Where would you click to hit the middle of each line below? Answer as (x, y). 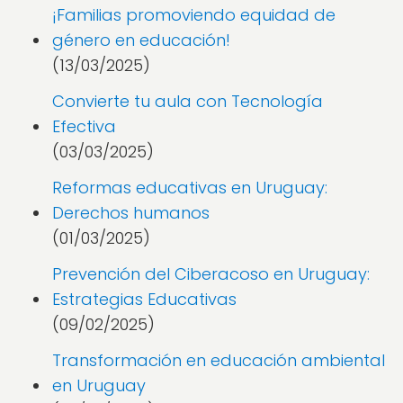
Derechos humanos (131, 213)
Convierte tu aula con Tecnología (188, 101)
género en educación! (141, 40)
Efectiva (84, 126)
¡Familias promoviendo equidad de (194, 15)
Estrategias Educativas (144, 299)
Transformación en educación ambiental (219, 360)
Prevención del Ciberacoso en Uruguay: (211, 274)
